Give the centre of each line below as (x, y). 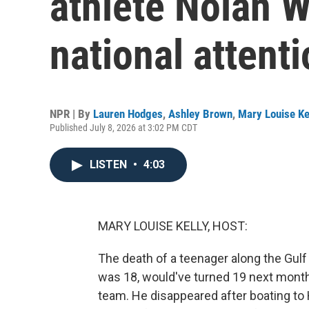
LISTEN (110, 165)
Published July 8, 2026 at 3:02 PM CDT (123, 128)
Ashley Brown (200, 114)
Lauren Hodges (128, 114)
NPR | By (71, 114)
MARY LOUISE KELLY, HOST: (173, 226)
